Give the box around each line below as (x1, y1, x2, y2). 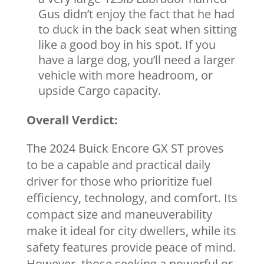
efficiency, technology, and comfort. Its (26, 190, 237, 206)
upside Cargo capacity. (38, 82, 161, 98)
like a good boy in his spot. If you (38, 37, 216, 52)
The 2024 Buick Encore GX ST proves (26, 140, 224, 156)
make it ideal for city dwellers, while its (26, 223, 236, 239)
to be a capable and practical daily (26, 157, 210, 173)
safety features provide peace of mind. (26, 239, 236, 255)
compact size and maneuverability (26, 206, 212, 222)
